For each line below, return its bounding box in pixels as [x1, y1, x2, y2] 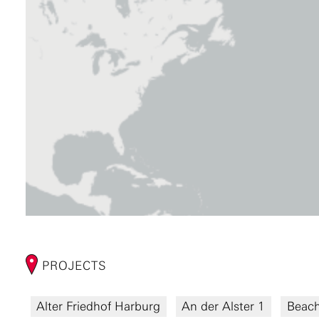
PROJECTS [38, 258, 106, 273]
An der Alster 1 [182, 299, 266, 314]
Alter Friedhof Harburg [36, 299, 161, 314]
